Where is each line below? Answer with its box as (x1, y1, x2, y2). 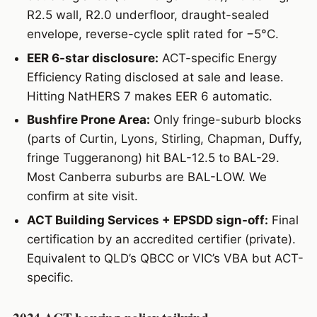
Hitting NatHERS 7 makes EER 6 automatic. (26, 88, 272, 103)
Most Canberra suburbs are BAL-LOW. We (26, 170, 267, 185)
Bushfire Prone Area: (26, 113, 150, 127)
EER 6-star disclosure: (26, 50, 158, 65)
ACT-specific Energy (158, 50, 277, 65)
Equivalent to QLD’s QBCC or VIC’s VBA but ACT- (26, 250, 304, 265)
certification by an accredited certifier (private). (26, 231, 296, 246)
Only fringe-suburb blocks (149, 113, 301, 127)
